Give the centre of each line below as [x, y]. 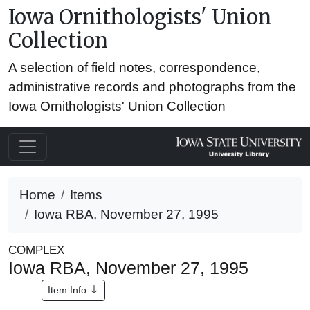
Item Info [69, 290]
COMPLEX [36, 250]
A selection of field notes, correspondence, [134, 67]
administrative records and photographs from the [152, 87]
